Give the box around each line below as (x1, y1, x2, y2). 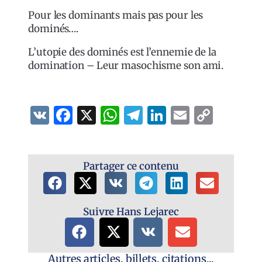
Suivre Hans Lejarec (82, 205, 180, 218)
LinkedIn (166, 103, 247, 127)
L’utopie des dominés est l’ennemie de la (28, 45, 216, 58)
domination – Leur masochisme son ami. (28, 58, 224, 72)
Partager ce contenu (83, 159, 179, 173)
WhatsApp (119, 103, 214, 127)
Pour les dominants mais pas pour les (28, 8, 204, 22)
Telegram (143, 103, 229, 127)
